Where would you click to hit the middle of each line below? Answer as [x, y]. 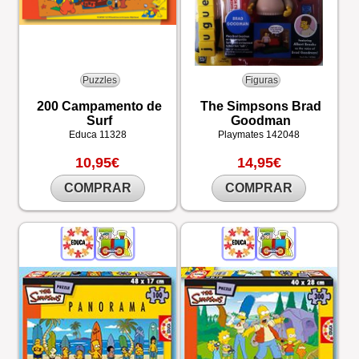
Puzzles [100, 80]
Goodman [260, 121]
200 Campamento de [99, 106]
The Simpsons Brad [260, 106]
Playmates [242, 135]
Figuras [261, 80]
